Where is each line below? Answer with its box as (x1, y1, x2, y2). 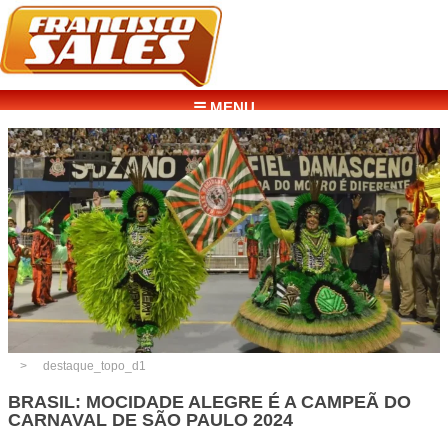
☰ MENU (193, 99, 255, 116)
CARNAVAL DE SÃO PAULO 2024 (8, 409, 293, 430)
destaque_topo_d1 (43, 359, 147, 374)
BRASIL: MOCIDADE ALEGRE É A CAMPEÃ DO (8, 391, 411, 412)
